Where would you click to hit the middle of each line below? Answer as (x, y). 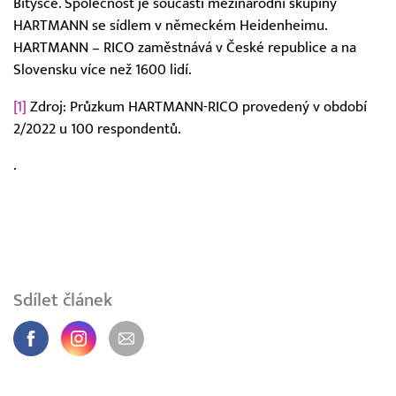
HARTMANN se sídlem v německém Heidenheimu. (170, 25)
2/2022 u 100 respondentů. (97, 129)
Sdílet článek (63, 301)
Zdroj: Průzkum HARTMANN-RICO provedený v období (197, 107)
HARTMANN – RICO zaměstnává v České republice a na (185, 47)
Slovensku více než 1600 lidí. (103, 69)
